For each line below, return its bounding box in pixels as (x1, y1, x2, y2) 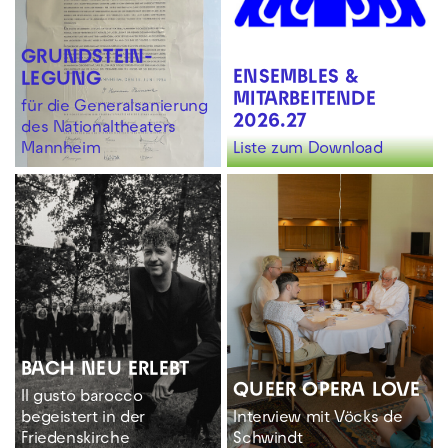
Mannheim (21, 141, 101, 158)
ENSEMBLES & (233, 70, 360, 89)
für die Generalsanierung (21, 99, 208, 116)
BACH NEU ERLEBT (21, 361, 190, 380)
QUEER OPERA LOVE (233, 382, 421, 401)
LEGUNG (21, 72, 102, 91)
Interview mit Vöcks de (233, 410, 403, 427)
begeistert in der (21, 410, 146, 427)
